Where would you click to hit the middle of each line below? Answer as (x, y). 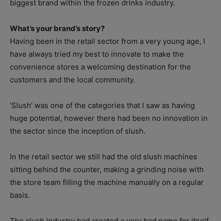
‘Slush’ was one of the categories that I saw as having (102, 106)
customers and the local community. (73, 80)
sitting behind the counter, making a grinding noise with (107, 170)
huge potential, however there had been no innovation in (109, 118)
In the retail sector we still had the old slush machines (104, 157)
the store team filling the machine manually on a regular (107, 183)
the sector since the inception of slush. (78, 131)
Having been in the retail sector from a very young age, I (108, 41)
